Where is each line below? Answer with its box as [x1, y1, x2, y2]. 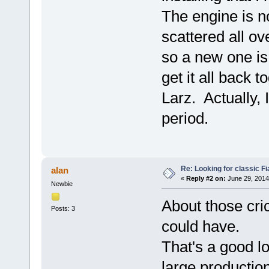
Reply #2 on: [186, 175, 226, 183]
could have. [161, 217, 240, 236]
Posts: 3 [50, 204, 75, 212]
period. [161, 109, 213, 128]
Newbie [50, 180, 73, 188]
